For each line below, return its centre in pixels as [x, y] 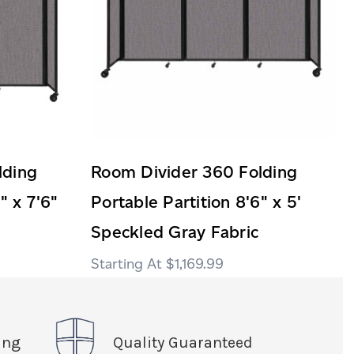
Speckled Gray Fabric [175, 232]
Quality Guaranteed [183, 342]
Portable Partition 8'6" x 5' [196, 201]
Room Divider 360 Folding [194, 171]
